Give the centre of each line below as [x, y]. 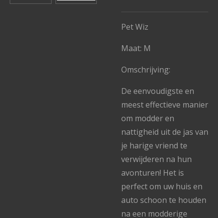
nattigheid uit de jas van [165, 132]
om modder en [148, 118]
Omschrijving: [146, 70]
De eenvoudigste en [158, 91]
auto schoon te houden [164, 200]
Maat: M [136, 48]
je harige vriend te [154, 145]
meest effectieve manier [165, 105]
